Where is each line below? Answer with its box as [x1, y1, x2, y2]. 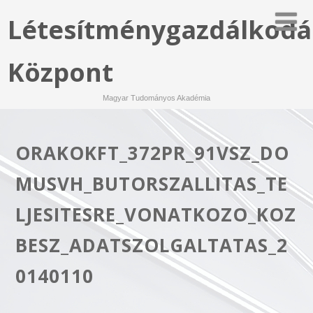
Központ [8, 55, 114, 89]
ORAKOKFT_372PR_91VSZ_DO [15, 140, 289, 166]
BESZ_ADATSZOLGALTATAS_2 [15, 232, 288, 258]
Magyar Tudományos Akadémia [103, 94, 210, 102]
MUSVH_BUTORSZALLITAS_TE [15, 170, 288, 196]
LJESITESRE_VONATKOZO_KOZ [15, 201, 296, 227]
